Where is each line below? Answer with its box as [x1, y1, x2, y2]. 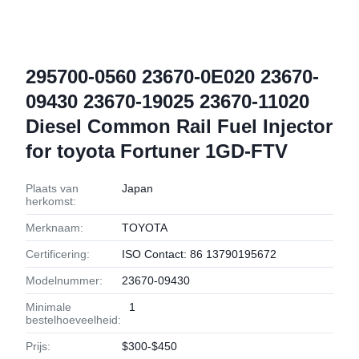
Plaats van [26, 182, 79, 195]
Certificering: [26, 248, 90, 260]
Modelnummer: [26, 274, 103, 287]
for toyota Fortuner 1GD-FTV [26, 140, 288, 162]
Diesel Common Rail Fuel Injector [26, 115, 333, 137]
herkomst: [26, 195, 76, 208]
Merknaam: [26, 221, 83, 234]
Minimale [26, 301, 71, 313]
